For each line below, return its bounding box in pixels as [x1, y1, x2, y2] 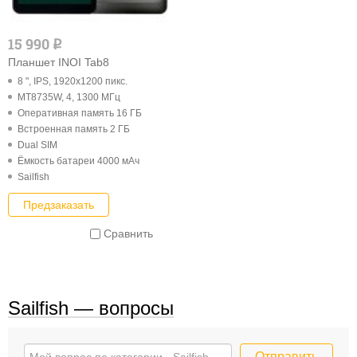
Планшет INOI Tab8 [8, 55, 109, 69]
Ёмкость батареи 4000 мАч [18, 155, 139, 167]
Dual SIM [18, 139, 57, 151]
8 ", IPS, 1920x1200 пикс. [18, 75, 127, 87]
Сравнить [104, 226, 154, 240]
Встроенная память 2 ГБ [18, 123, 130, 135]
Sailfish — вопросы [8, 296, 174, 319]
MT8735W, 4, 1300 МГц [18, 91, 120, 103]
